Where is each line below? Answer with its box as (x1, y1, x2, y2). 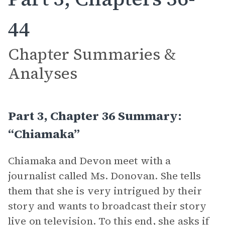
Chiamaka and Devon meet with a (8, 154, 171, 168)
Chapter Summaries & (8, 43, 176, 65)
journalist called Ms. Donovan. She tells (8, 169, 201, 183)
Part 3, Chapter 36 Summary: (8, 107, 182, 124)
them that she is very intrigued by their (8, 184, 202, 198)
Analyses (8, 62, 77, 84)
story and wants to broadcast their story (8, 199, 206, 213)
